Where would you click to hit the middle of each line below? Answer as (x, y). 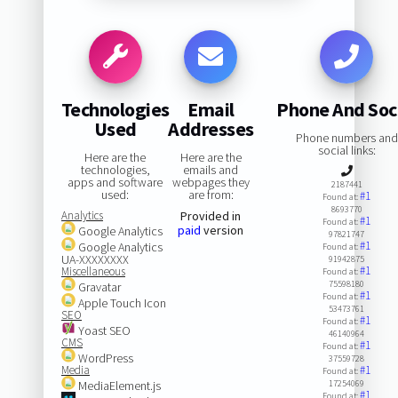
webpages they (211, 182)
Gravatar (98, 287)
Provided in (211, 215)
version (223, 230)
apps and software (115, 182)
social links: (346, 150)
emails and (211, 169)
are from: (211, 194)
